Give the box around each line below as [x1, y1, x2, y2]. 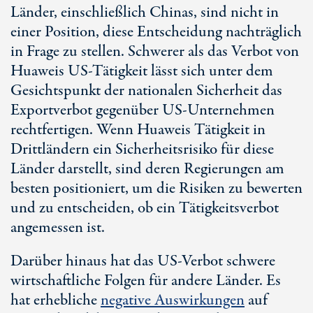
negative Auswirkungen [101, 289, 245, 312]
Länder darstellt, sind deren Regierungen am [10, 158, 284, 180]
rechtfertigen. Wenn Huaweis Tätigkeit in [10, 119, 265, 141]
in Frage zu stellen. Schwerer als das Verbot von [10, 41, 299, 63]
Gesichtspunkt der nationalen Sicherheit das [10, 80, 282, 102]
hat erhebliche [10, 289, 101, 312]
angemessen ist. [10, 217, 105, 239]
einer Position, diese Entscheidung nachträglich [10, 21, 302, 43]
